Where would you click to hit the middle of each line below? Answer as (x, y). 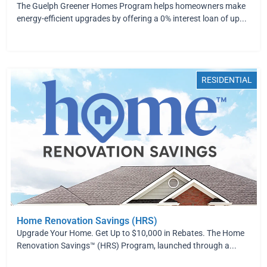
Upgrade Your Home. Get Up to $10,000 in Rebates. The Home (131, 233)
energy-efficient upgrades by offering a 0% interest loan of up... (132, 18)
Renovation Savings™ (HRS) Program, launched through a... (127, 246)
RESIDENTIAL (227, 80)
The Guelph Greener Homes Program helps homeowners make (131, 6)
